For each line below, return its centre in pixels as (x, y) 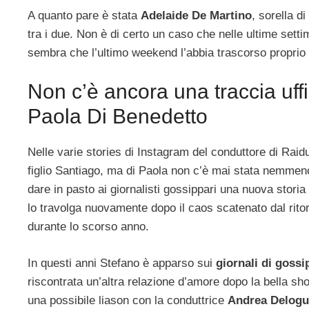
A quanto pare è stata (84, 15)
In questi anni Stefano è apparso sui (122, 263)
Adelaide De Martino (196, 15)
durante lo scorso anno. (88, 227)
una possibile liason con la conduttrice (128, 300)
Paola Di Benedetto (118, 117)
